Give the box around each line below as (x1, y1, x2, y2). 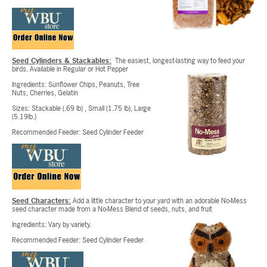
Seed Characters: (12, 195, 71, 206)
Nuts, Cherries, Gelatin (12, 88, 78, 98)
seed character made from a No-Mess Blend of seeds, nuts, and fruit (12, 204, 214, 214)
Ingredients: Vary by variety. (12, 219, 91, 229)
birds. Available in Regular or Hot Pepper (12, 64, 130, 74)
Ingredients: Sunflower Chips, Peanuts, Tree (12, 79, 139, 89)
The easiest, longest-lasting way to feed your (111, 55, 245, 66)
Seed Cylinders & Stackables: (12, 55, 111, 66)
